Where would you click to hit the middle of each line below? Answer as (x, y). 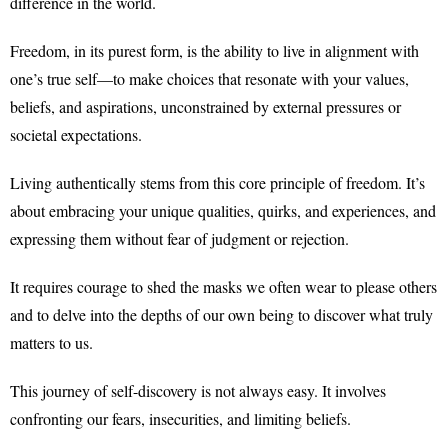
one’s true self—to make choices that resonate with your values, (209, 78)
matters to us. (51, 342)
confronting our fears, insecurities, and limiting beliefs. (180, 418)
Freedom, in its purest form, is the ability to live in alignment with (214, 50)
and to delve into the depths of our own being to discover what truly (221, 314)
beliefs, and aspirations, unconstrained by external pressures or (205, 106)
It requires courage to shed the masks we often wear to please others (223, 286)
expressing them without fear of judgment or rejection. (179, 238)
